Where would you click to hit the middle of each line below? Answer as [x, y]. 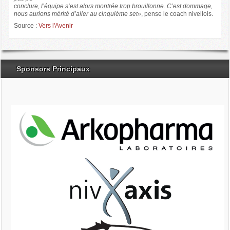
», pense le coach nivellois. [175, 14]
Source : [26, 25]
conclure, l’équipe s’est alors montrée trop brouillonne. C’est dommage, [113, 6]
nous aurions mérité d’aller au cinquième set [75, 14]
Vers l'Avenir [55, 25]
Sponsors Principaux [53, 69]
